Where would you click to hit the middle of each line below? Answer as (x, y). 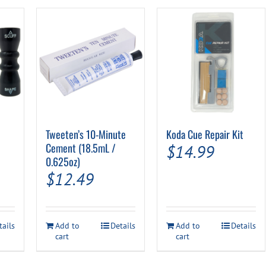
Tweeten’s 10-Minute (85, 134)
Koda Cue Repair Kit (205, 134)
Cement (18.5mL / (80, 148)
